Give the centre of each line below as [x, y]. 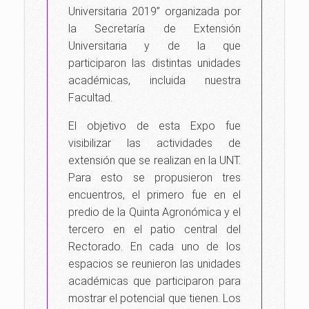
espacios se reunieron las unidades [154, 264]
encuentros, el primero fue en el [154, 195]
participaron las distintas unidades [154, 63]
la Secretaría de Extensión [154, 29]
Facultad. [90, 98]
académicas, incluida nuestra [154, 80]
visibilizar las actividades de [154, 143]
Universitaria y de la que [154, 46]
